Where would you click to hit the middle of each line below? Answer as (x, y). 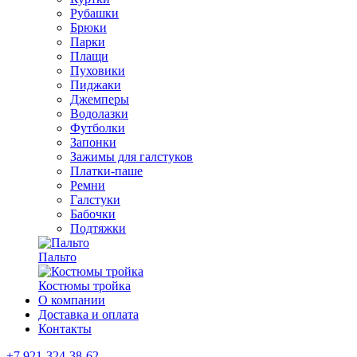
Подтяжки (98, 228)
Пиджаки (96, 85)
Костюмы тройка (84, 286)
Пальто (57, 257)
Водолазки (99, 114)
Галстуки (95, 200)
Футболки (98, 128)
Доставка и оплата (88, 314)
